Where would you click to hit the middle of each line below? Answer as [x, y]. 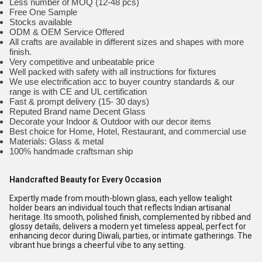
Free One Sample [43, 12]
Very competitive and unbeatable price [82, 62]
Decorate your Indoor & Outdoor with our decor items [110, 121]
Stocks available [41, 22]
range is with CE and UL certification [78, 92]
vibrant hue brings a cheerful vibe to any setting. [97, 245]
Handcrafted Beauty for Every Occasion [85, 180]
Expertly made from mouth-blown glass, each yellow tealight [121, 198]
